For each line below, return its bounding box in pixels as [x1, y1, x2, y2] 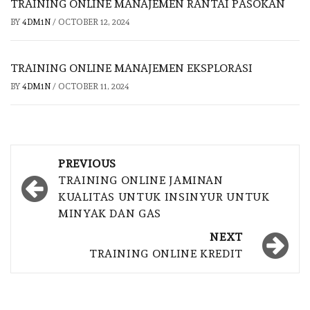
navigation [17, 174, 119, 199]
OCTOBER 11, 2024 [58, 82, 129, 92]
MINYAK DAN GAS [58, 207, 161, 221]
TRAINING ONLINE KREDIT [89, 247, 243, 261]
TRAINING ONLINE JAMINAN [58, 174, 224, 188]
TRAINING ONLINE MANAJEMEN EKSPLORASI [10, 62, 253, 75]
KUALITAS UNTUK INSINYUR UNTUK [58, 190, 270, 204]
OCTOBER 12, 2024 [58, 17, 130, 28]
